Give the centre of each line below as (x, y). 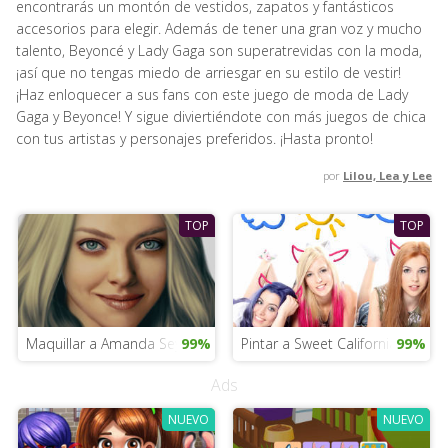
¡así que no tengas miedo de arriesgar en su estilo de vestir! (208, 72)
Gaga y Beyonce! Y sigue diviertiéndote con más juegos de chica (221, 116)
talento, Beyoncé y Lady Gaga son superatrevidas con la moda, (219, 50)
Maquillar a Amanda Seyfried (117, 343)
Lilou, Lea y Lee (387, 175)
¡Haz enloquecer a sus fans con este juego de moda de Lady (212, 94)
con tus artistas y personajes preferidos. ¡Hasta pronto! (194, 138)
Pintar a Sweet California (318, 343)
